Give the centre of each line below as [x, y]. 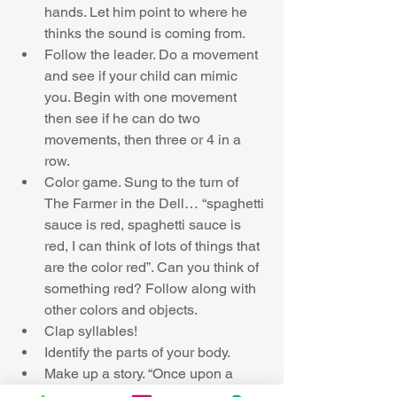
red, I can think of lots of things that [154, 246]
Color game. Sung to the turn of [143, 183]
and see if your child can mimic [143, 76]
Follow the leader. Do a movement [153, 55]
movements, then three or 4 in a [144, 140]
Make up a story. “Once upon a [140, 374]
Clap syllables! [94, 331]
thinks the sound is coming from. [148, 34]
